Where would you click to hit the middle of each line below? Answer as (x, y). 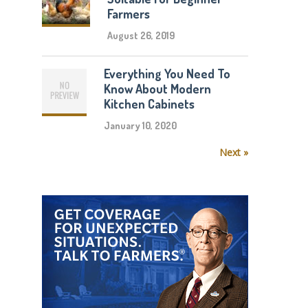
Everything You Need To (167, 74)
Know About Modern (158, 89)
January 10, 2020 (141, 125)
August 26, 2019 (141, 35)
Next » (234, 152)
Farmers (129, 14)
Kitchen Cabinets (150, 104)
